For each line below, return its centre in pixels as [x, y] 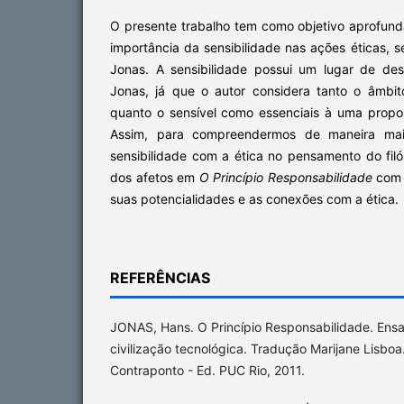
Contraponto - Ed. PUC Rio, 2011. [207, 370]
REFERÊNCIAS [160, 277]
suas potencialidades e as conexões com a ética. [254, 198]
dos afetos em [155, 177]
